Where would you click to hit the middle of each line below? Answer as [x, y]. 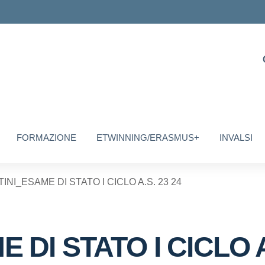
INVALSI [236, 138]
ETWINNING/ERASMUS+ [148, 138]
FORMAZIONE [47, 138]
